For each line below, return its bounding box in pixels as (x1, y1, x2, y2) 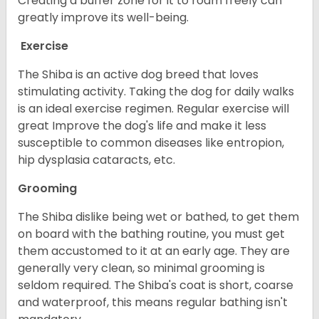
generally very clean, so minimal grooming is (18, 260, 265, 277)
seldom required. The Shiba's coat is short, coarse (18, 277, 293, 294)
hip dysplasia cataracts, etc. (18, 152, 175, 169)
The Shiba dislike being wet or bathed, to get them (18, 209, 299, 226)
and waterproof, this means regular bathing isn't (18, 294, 288, 311)
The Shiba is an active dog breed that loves (18, 66, 258, 83)
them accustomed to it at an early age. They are (18, 243, 290, 260)
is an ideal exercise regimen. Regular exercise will (18, 100, 289, 117)
